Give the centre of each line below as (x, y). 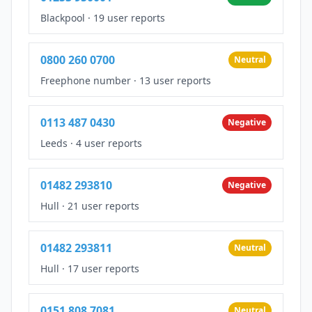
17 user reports (103, 268)
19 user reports (129, 17)
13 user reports (175, 80)
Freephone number (86, 80)
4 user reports (109, 143)
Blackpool (63, 17)
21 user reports (103, 205)
